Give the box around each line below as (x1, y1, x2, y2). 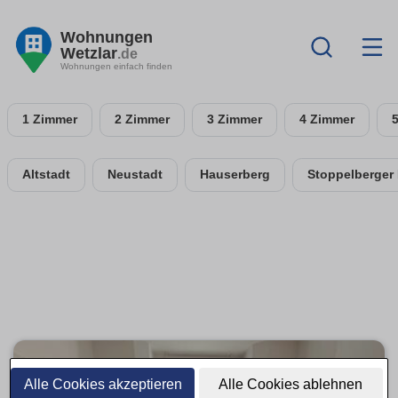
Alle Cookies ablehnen (219, 377, 363, 392)
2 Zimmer (115, 113, 170, 126)
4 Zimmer (299, 113, 354, 126)
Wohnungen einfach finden (60, 60, 172, 71)
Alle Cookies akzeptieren (23, 377, 182, 392)
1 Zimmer (22, 113, 77, 126)
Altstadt (22, 168, 70, 181)
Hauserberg (200, 168, 270, 181)
